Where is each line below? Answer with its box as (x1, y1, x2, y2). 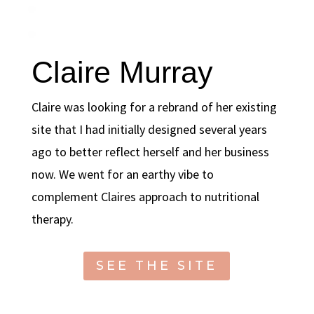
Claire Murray (31, 55, 213, 89)
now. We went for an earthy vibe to (31, 165, 214, 182)
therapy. (31, 210, 74, 227)
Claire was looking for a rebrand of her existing (31, 98, 277, 115)
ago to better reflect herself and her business (31, 143, 269, 160)
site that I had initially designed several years (31, 121, 267, 137)
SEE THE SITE (96, 258, 218, 274)
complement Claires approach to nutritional (31, 188, 259, 205)
